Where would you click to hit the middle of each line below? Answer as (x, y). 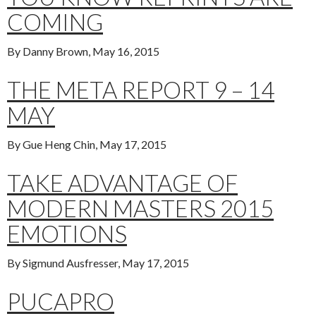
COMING (55, 22)
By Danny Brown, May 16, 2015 (83, 51)
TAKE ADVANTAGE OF (122, 183)
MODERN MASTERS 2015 (140, 208)
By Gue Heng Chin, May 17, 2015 (87, 145)
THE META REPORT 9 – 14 (141, 90)
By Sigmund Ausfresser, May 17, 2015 (98, 263)
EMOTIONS (67, 234)
